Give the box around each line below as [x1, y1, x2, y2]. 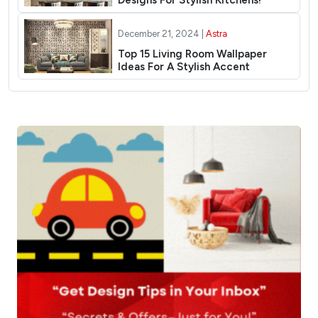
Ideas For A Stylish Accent [117, 60, 250, 74]
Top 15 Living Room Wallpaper [117, 48, 267, 61]
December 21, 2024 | [117, 28, 206, 40]
